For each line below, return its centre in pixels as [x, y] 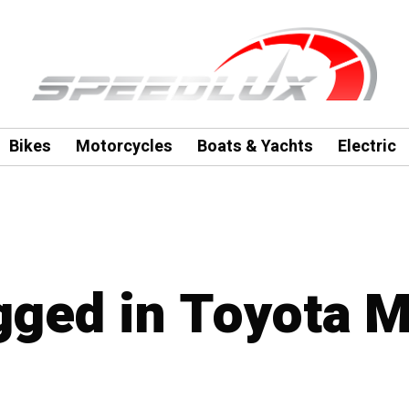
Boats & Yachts [255, 147]
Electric [367, 147]
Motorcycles [124, 147]
